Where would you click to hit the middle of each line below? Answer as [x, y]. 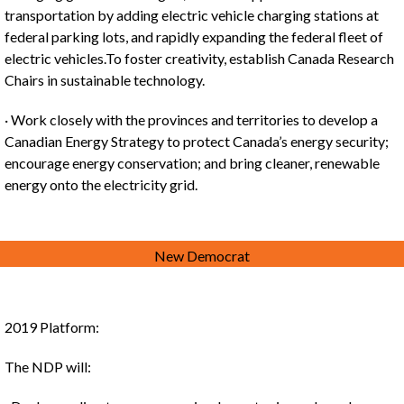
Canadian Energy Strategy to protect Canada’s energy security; [197, 141]
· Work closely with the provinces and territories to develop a [191, 119]
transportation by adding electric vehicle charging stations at [192, 15]
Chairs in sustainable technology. [105, 80]
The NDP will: [48, 367]
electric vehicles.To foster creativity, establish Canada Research [199, 58]
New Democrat [202, 256]
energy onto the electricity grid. [101, 184]
